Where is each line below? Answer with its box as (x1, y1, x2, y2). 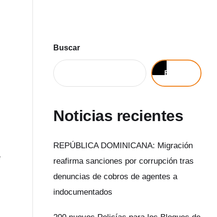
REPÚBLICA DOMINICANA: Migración (53, 141, 193, 151)
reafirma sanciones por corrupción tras (53, 156, 194, 166)
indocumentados (53, 187, 113, 197)
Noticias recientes (53, 107, 184, 124)
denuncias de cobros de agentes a (53, 172, 178, 182)
